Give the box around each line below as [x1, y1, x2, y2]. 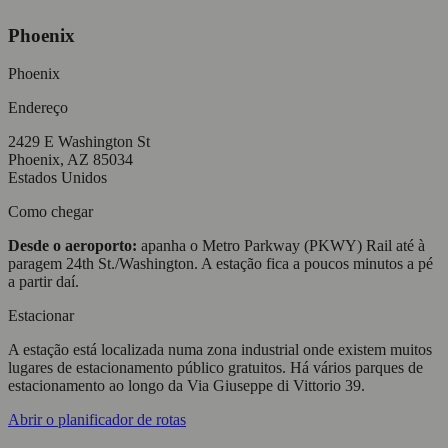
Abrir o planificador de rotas [8, 411, 186, 429]
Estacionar [8, 307, 74, 325]
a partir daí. [8, 273, 79, 291]
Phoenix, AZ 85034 [8, 151, 133, 169]
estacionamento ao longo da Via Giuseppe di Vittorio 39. [8, 377, 365, 395]
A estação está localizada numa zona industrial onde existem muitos [8, 341, 432, 359]
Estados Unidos [8, 169, 107, 187]
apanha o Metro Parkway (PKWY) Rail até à [137, 237, 425, 255]
